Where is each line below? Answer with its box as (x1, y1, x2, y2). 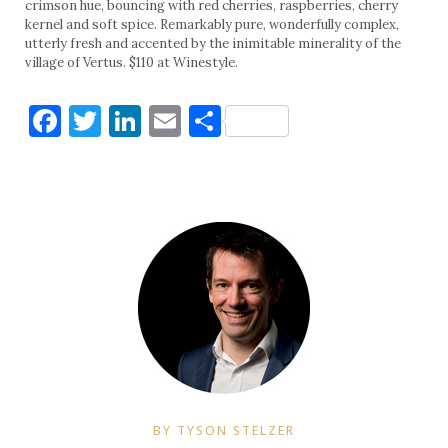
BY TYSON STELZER (153, 422, 295, 438)
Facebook (61, 99, 199, 141)
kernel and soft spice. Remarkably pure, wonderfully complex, (25, 15, 399, 33)
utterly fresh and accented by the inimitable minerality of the (25, 34, 401, 52)
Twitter (101, 99, 217, 141)
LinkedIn (141, 99, 271, 141)
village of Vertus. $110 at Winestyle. (25, 53, 238, 71)
